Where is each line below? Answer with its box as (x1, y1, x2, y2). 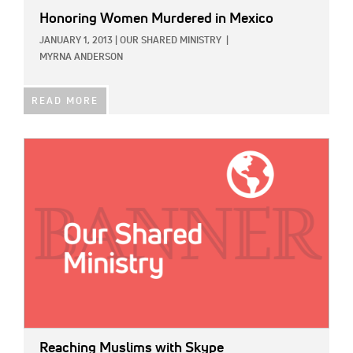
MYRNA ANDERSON (39, 52, 123, 62)
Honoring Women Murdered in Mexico (39, 11, 273, 26)
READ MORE (32, 96, 98, 106)
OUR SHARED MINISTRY (120, 35, 221, 46)
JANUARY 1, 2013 (39, 35, 113, 46)
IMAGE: (24, 141, 60, 153)
